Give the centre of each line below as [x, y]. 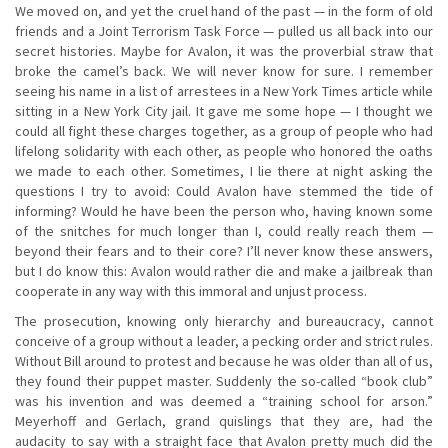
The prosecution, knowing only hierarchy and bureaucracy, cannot [224, 320]
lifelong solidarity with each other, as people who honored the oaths [224, 150]
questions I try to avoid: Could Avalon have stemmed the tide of [224, 190]
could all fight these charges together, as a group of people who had [224, 130]
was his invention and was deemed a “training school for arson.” [224, 400]
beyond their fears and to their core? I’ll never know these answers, [224, 250]
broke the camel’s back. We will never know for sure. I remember [224, 70]
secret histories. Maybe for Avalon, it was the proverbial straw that [224, 50]
